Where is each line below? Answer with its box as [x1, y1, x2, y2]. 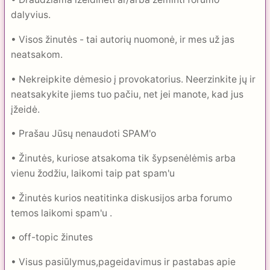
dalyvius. [11, 9, 51, 21]
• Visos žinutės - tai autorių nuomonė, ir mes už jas [11, 34, 234, 46]
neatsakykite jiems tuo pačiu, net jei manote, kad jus [11, 88, 243, 100]
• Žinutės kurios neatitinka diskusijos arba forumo [11, 192, 232, 204]
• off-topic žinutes [11, 231, 93, 243]
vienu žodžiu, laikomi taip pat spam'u [11, 168, 175, 180]
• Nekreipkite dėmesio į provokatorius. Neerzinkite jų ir [11, 73, 256, 85]
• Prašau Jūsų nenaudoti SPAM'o [11, 128, 156, 140]
